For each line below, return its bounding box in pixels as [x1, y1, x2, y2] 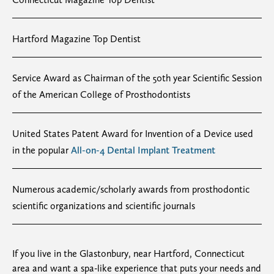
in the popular [12, 144, 71, 156]
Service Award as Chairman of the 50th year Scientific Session [12, 72, 262, 84]
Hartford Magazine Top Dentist [12, 32, 141, 45]
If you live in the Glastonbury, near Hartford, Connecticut [12, 247, 245, 259]
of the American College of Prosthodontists [12, 88, 190, 100]
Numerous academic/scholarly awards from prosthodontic [12, 183, 250, 195]
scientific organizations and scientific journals [12, 199, 195, 212]
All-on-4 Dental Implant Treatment [71, 144, 215, 156]
